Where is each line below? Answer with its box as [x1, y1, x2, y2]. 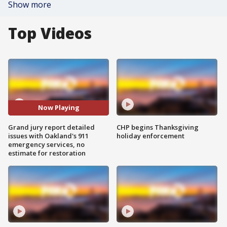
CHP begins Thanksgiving [117, 122, 199, 132]
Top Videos [8, 23, 92, 44]
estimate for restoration [8, 148, 86, 158]
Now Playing [37, 103, 80, 112]
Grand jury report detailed [8, 122, 95, 132]
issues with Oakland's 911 [8, 131, 89, 140]
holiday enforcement [117, 131, 184, 140]
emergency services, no [8, 139, 85, 149]
